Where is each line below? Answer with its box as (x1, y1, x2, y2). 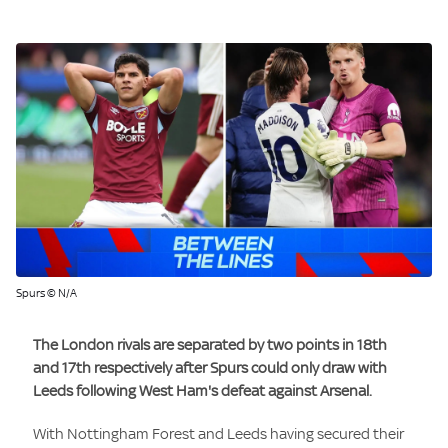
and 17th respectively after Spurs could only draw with (33, 359, 388, 376)
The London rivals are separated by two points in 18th (33, 336, 388, 353)
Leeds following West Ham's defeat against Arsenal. (33, 382, 373, 399)
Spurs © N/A (16, 286, 77, 300)
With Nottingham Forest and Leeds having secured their (33, 425, 405, 442)
